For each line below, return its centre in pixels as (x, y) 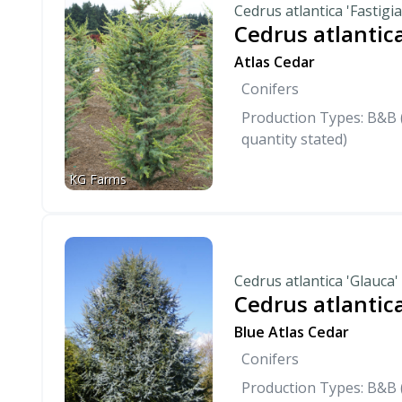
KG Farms (98, 179)
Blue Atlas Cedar (292, 332)
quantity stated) (294, 140)
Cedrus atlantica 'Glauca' (316, 280)
